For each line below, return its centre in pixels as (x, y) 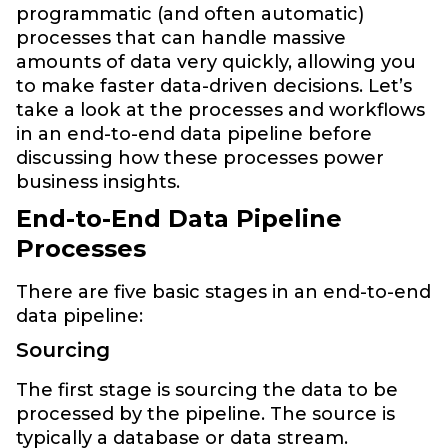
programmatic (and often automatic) (190, 14)
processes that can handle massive (181, 38)
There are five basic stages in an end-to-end (223, 292)
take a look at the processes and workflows (220, 110)
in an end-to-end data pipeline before (194, 134)
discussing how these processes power (200, 158)
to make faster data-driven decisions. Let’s (214, 86)
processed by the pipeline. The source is (205, 414)
